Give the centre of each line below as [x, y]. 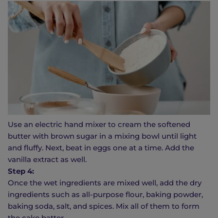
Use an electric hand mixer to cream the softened [99, 124]
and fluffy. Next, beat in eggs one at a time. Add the [101, 147]
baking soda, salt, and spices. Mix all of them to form [104, 206]
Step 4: [21, 171]
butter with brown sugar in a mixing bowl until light [102, 136]
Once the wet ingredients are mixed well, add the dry [105, 182]
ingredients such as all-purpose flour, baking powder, [105, 194]
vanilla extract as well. [47, 159]
